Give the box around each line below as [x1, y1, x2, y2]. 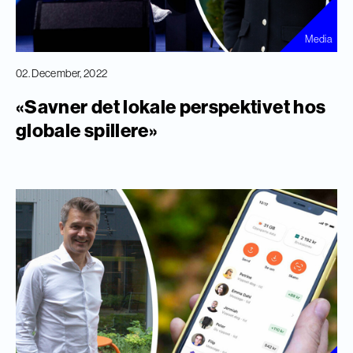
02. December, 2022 [16, 66, 108, 81]
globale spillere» [16, 118, 158, 143]
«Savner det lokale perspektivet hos [16, 95, 326, 119]
